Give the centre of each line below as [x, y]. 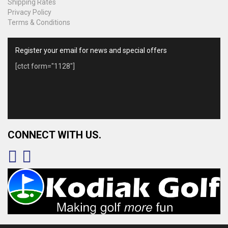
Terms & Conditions [39, 22]
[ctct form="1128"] [45, 66]
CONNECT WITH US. [54, 135]
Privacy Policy [30, 12]
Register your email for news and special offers [91, 50]
